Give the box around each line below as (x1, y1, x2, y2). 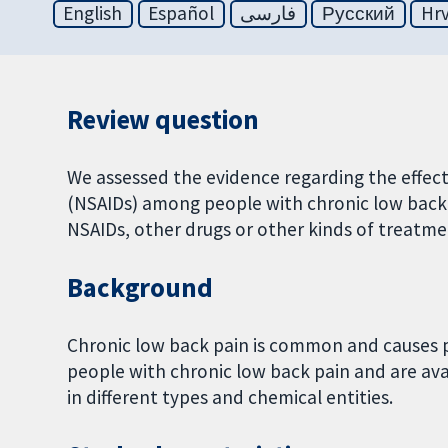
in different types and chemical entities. (67, 384, 394, 409)
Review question (67, 103, 260, 137)
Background (67, 271, 213, 304)
